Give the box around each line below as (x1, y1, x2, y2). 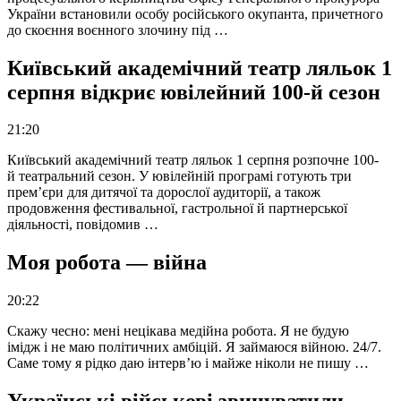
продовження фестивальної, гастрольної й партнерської (7, 200, 347, 217)
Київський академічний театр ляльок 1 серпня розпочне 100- (7, 152, 379, 168)
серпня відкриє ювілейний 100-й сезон (7, 80, 380, 104)
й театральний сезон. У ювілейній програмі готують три (7, 168, 352, 184)
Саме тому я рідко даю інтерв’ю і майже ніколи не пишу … (7, 355, 369, 371)
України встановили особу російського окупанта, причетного (7, 5, 383, 21)
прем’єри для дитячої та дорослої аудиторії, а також (7, 184, 320, 200)
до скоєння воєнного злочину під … (7, 21, 228, 38)
